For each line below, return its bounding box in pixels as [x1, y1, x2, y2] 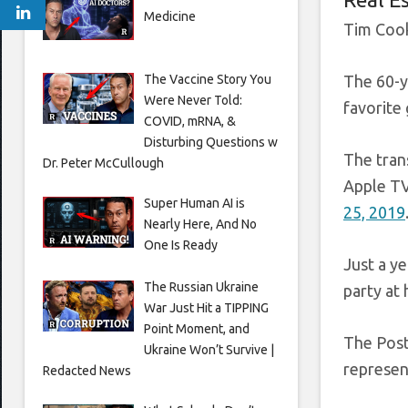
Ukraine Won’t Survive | [143, 342, 274, 357]
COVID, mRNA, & [143, 113, 236, 128]
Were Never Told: [143, 92, 242, 107]
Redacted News [43, 362, 131, 378]
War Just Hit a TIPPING [143, 300, 269, 315]
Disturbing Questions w [143, 134, 278, 149]
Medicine [143, 9, 196, 24]
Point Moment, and [143, 321, 250, 336]
